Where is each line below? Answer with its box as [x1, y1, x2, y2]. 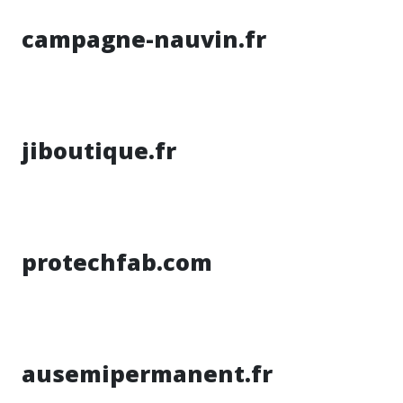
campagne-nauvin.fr [22, 23, 266, 54]
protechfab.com [22, 246, 212, 277]
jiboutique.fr [22, 135, 176, 166]
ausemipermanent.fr [22, 358, 273, 389]
